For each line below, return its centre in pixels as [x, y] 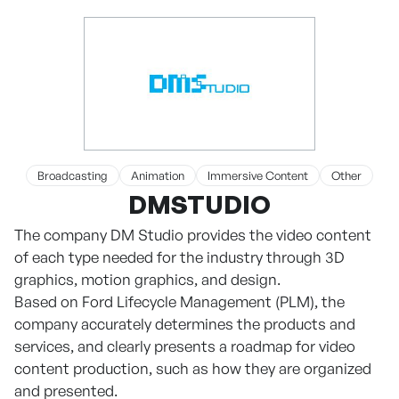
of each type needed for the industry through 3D [179, 257]
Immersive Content [258, 175]
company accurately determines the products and [185, 324]
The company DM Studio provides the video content [193, 235]
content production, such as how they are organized [193, 369]
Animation [158, 175]
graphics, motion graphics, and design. [147, 280]
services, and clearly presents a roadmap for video [185, 346]
